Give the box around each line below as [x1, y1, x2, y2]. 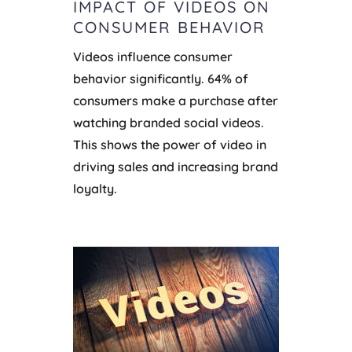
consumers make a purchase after [72, 93, 278, 109]
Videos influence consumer [72, 49, 233, 65]
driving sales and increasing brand [72, 159, 278, 175]
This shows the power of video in [72, 137, 266, 153]
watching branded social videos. [72, 115, 264, 131]
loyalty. [72, 181, 117, 197]
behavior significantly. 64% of [72, 71, 248, 87]
